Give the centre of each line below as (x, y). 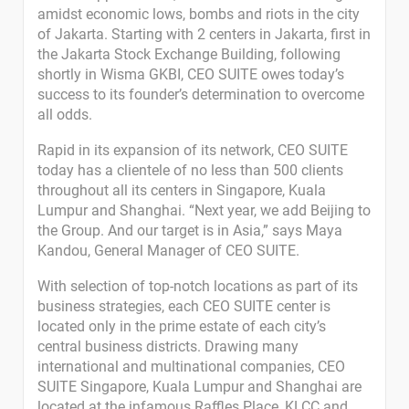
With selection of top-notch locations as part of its (198, 286)
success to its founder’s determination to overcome (201, 94)
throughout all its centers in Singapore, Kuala (182, 190)
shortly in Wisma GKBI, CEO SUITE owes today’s (191, 74)
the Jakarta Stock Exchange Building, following (189, 54)
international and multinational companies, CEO (191, 367)
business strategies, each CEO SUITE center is (184, 306)
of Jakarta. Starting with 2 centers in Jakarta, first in (204, 34)
